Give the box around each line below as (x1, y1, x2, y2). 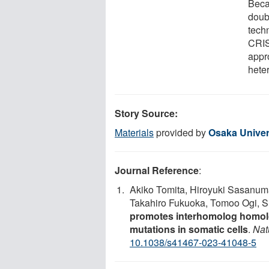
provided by (154, 125, 208, 139)
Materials (115, 125, 154, 139)
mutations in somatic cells (130, 222, 248, 236)
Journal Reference (115, 163, 199, 177)
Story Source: (115, 106, 178, 120)
